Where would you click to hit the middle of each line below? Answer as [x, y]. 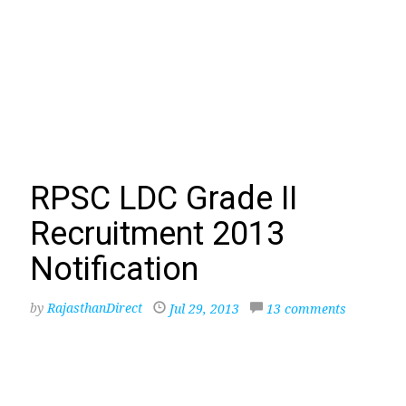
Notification [114, 269]
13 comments [306, 309]
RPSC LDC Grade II [164, 198]
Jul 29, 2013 [204, 309]
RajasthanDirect [95, 308]
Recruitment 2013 [157, 234]
